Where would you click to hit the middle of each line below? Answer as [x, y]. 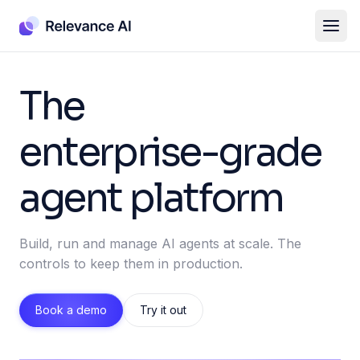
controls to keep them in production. [131, 264]
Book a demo [71, 310]
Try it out [163, 310]
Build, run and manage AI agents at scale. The [160, 243]
